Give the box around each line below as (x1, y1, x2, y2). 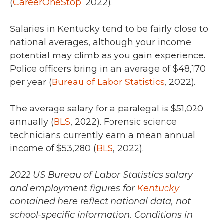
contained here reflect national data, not (10, 196, 191, 207)
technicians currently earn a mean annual (10, 130, 195, 141)
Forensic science (101, 116, 177, 128)
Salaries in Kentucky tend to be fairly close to (10, 24, 208, 35)
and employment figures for (10, 183, 137, 194)
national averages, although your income (10, 37, 191, 48)
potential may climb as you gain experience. (10, 50, 205, 61)
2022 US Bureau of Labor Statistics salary (10, 169, 192, 181)
